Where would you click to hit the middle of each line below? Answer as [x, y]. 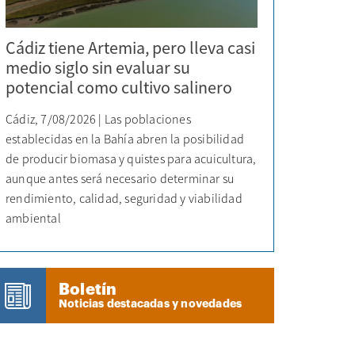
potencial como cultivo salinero [119, 87]
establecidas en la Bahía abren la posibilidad [125, 138]
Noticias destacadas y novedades [150, 303]
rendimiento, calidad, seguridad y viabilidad [124, 198]
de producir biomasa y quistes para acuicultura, [131, 158]
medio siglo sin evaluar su [98, 67]
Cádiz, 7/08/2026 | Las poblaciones [98, 118]
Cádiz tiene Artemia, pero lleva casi [130, 47]
